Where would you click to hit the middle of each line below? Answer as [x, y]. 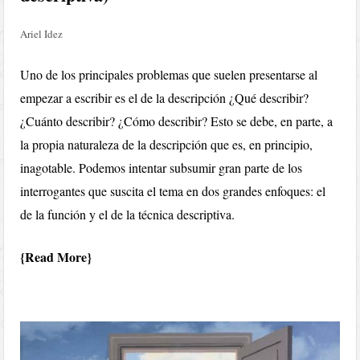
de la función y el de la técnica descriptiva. [128, 214]
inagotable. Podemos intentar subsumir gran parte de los [162, 167]
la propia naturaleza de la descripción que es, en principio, [167, 144]
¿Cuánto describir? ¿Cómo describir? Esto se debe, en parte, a [177, 121]
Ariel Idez [42, 33]
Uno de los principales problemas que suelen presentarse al [169, 74]
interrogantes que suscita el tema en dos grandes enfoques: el [173, 190]
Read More [56, 256]
